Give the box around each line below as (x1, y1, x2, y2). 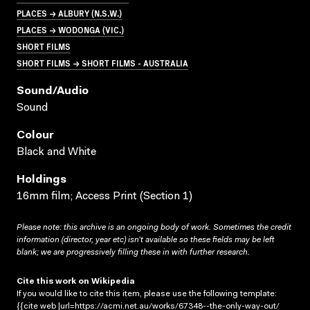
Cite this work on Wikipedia (17, 277, 135, 286)
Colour (17, 129, 54, 141)
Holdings (17, 174, 66, 185)
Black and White (17, 146, 96, 158)
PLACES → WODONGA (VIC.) (17, 23, 124, 35)
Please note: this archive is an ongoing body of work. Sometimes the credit (17, 223, 291, 232)
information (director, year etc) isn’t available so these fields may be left (17, 235, 274, 244)
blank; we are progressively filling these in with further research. (17, 248, 250, 257)
